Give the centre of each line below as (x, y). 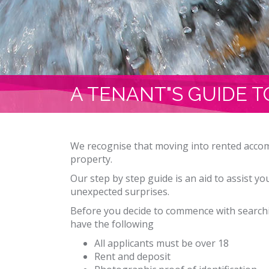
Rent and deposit (132, 256)
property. (91, 159)
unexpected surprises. (120, 192)
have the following (112, 224)
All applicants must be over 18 (162, 243)
